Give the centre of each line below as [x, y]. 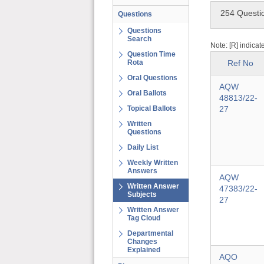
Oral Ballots [147, 93]
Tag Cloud [144, 218]
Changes [142, 242]
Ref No [241, 63]
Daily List [143, 147]
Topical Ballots [152, 108]
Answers [142, 171]
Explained [144, 250]
